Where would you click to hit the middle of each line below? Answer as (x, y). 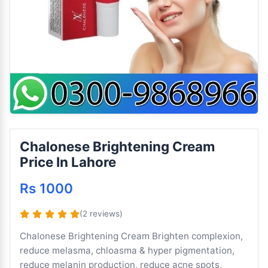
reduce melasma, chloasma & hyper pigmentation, (127, 250)
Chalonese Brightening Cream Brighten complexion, (131, 236)
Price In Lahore (68, 162)
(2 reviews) (101, 213)
